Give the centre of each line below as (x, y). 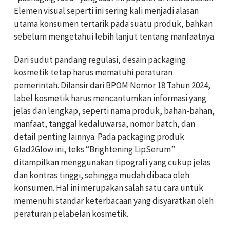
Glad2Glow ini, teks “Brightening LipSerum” (94, 149)
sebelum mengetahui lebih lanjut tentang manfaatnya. (115, 36)
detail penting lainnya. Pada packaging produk (99, 136)
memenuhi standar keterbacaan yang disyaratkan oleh (114, 200)
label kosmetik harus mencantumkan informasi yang (110, 98)
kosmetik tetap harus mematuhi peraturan (93, 72)
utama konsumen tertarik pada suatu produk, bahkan (113, 23)
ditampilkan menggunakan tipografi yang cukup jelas (112, 162)
